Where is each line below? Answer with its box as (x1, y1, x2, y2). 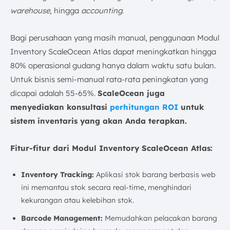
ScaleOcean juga (98, 88, 165, 98)
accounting (81, 6, 122, 15)
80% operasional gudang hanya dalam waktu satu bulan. (10, 61, 216, 70)
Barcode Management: (21, 214, 103, 223)
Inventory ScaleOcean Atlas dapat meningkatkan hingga (10, 47, 216, 56)
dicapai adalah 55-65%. (10, 88, 98, 98)
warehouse (10, 6, 50, 15)
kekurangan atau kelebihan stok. (21, 196, 134, 205)
